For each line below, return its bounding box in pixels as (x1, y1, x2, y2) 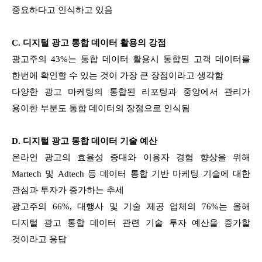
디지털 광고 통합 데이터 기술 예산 (23, 136, 157, 146)
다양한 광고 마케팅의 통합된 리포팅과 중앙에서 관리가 (12, 87, 250, 96)
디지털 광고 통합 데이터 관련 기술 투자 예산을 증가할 (12, 218, 250, 227)
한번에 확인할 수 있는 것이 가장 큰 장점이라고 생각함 (12, 70, 223, 80)
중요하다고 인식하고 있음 (12, 5, 113, 15)
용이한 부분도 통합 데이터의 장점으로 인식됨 (12, 103, 190, 113)
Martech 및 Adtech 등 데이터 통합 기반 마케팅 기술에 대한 (12, 168, 250, 178)
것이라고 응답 (12, 234, 67, 244)
